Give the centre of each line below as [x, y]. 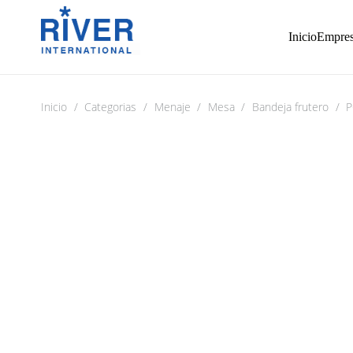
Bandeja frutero [290, 107]
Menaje [172, 107]
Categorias [111, 107]
